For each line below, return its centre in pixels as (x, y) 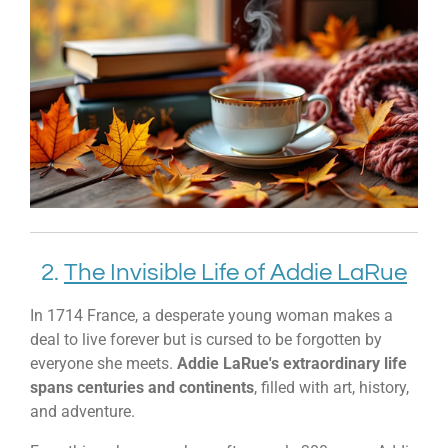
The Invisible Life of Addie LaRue (235, 272)
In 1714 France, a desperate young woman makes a (211, 316)
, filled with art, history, (331, 388)
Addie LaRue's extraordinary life (292, 364)
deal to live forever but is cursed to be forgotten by (206, 340)
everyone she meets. (103, 364)
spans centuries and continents (142, 388)
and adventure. (82, 412)
